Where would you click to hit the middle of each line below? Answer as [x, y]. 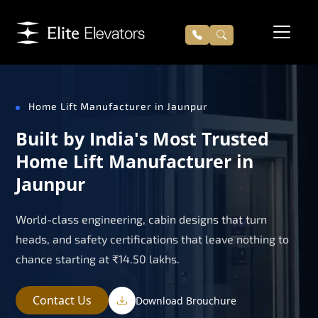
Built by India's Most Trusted [142, 138]
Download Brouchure [186, 300]
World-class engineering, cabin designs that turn [141, 219]
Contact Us [62, 300]
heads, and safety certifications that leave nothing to [152, 238]
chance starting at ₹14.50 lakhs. [98, 258]
